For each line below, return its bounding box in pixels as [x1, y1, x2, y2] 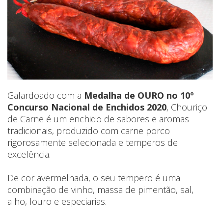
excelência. [7, 148, 51, 160]
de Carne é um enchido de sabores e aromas [7, 112, 189, 125]
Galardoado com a [7, 89, 84, 101]
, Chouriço [166, 101, 207, 113]
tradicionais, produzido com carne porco [7, 124, 170, 137]
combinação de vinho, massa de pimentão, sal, [7, 183, 193, 195]
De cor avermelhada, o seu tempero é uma [7, 171, 180, 184]
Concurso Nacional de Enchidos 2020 [7, 101, 166, 113]
